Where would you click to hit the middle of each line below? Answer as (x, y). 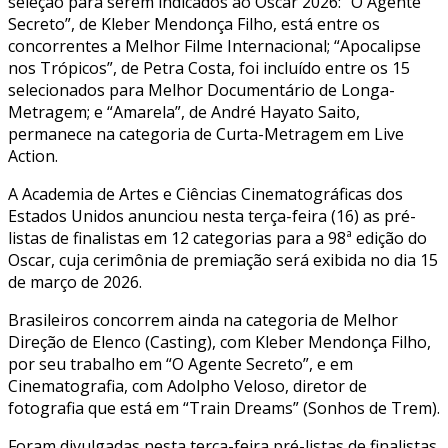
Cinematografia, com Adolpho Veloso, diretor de (187, 385)
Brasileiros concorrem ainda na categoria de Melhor (203, 319)
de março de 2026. (75, 281)
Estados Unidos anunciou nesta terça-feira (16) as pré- (212, 215)
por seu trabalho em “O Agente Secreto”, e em (180, 363)
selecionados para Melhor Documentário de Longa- (201, 89)
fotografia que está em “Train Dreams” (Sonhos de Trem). (224, 407)
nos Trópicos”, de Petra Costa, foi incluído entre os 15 (209, 67)
